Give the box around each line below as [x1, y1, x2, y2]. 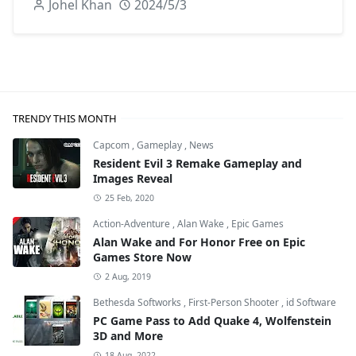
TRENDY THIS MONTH [13, 110, 117, 126]
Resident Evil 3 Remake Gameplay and [93, 155, 302, 171]
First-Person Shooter [188, 295, 281, 309]
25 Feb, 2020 [104, 192, 154, 203]
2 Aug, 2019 [104, 270, 151, 282]
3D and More [93, 327, 163, 343]
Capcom [93, 137, 132, 152]
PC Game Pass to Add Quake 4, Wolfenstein [93, 312, 331, 328]
